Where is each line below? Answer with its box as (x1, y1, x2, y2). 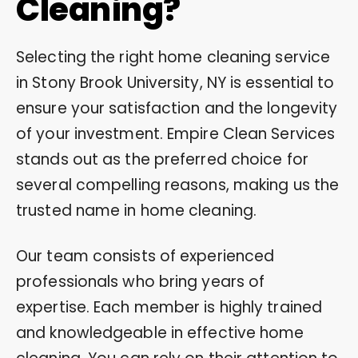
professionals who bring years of (16, 270, 265, 292)
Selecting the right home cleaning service (16, 46, 331, 68)
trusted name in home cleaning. (16, 199, 257, 221)
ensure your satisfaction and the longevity (16, 97, 338, 119)
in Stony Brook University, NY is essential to (16, 71, 335, 93)
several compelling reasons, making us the (16, 173, 340, 196)
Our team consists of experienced (16, 245, 275, 267)
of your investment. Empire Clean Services (16, 122, 336, 145)
